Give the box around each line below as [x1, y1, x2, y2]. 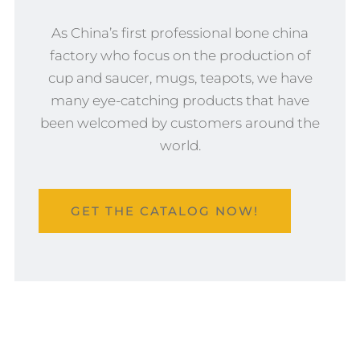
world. [159, 137, 201, 154]
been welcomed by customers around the [40, 115, 320, 132]
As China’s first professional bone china [51, 25, 309, 42]
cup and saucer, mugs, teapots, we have [47, 70, 313, 87]
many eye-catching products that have [51, 92, 309, 109]
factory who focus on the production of [49, 47, 311, 64]
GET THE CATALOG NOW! [71, 203, 259, 219]
